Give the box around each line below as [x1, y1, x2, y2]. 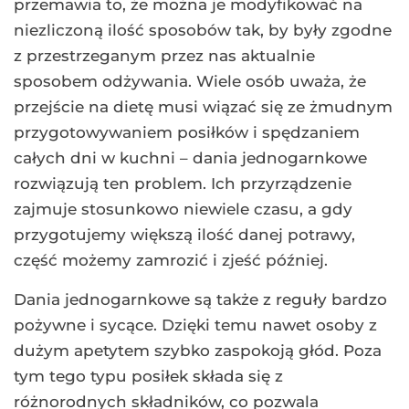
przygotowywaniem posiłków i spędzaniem [14, 122, 360, 142]
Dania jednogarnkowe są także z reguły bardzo [14, 289, 387, 309]
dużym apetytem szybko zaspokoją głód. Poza [14, 341, 382, 360]
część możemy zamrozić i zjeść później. [14, 250, 328, 269]
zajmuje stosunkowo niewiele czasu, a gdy [14, 199, 352, 218]
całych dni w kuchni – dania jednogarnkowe [14, 148, 367, 167]
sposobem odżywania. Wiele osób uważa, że [14, 71, 366, 90]
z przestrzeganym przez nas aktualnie [14, 46, 315, 65]
